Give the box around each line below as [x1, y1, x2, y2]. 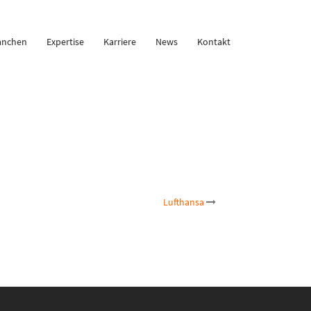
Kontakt [197, 35, 230, 48]
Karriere [103, 35, 136, 48]
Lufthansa [163, 196, 204, 208]
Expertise [47, 35, 84, 48]
